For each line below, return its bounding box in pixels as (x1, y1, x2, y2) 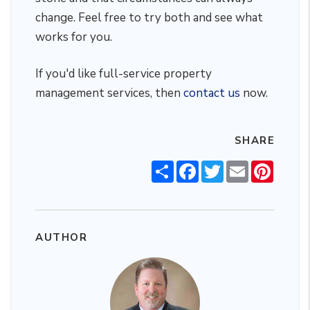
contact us (183, 85, 240, 101)
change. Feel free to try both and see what (35, 10, 263, 26)
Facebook (199, 158, 246, 174)
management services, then (35, 85, 183, 101)
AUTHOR (35, 230, 87, 244)
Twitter (224, 158, 262, 174)
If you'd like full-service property (35, 66, 212, 82)
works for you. (35, 29, 112, 45)
